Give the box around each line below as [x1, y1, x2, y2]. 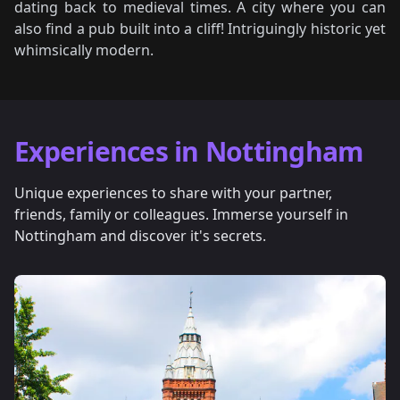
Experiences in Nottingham [14, 133, 363, 170]
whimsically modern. [14, 40, 154, 60]
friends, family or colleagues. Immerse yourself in [14, 204, 348, 224]
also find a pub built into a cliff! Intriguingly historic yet [14, 19, 386, 38]
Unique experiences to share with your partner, [14, 183, 332, 203]
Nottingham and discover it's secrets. [14, 226, 266, 246]
